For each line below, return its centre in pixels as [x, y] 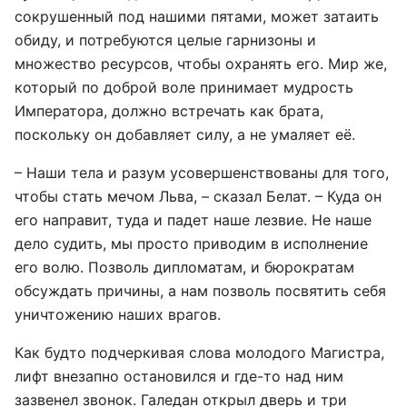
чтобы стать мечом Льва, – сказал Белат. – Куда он [198, 196]
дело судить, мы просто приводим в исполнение [191, 243]
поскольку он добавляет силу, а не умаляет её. [185, 134]
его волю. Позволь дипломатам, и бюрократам [184, 267]
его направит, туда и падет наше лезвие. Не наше [193, 220]
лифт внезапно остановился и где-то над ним [179, 376]
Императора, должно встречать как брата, [169, 111]
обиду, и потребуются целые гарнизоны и [165, 40]
